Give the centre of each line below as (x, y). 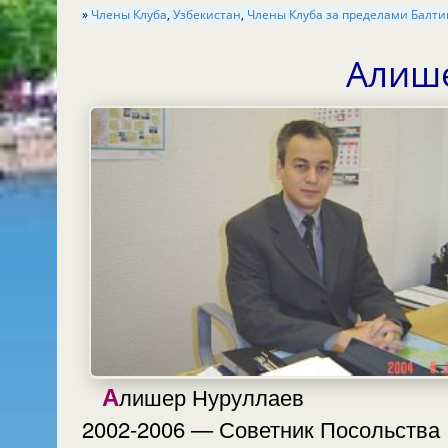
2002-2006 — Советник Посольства (261, 428)
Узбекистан (207, 15)
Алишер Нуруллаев (211, 396)
